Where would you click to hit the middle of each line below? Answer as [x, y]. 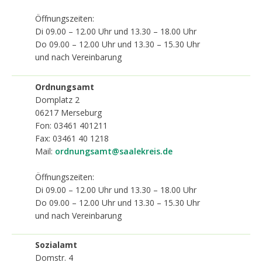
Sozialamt [56, 245]
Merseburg [81, 112]
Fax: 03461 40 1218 [72, 138]
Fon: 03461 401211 [71, 125]
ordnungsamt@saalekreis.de [114, 151]
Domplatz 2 [57, 99]
